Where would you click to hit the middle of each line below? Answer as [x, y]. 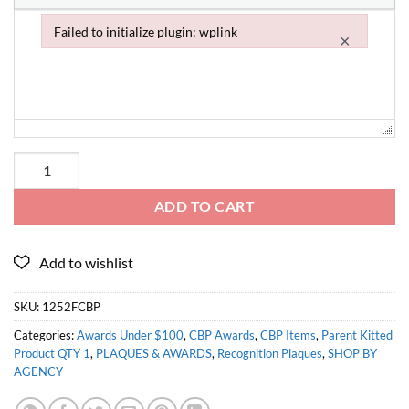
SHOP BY [352, 354]
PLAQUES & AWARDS [154, 354]
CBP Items [288, 336]
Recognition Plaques [270, 354]
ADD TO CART [204, 206]
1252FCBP [71, 307]
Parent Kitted [357, 336]
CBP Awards [222, 336]
